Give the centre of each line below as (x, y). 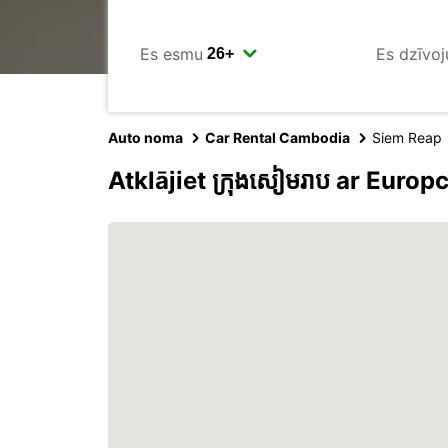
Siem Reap (407, 137)
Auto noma (145, 137)
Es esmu (171, 53)
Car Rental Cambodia (277, 137)
